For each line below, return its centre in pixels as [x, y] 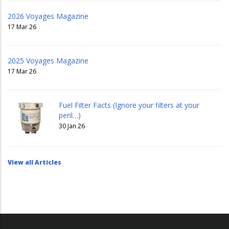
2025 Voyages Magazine [48, 61]
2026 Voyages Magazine [48, 16]
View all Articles [35, 162]
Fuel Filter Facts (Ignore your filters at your [129, 105]
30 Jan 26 [72, 126]
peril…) [70, 116]
